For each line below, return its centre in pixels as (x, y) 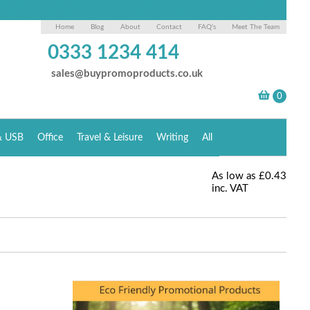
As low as (234, 176)
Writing (173, 138)
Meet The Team (256, 27)
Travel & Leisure (110, 138)
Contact (170, 27)
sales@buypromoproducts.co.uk (127, 74)
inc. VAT (230, 189)
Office (51, 138)
